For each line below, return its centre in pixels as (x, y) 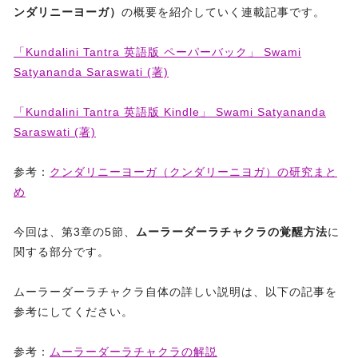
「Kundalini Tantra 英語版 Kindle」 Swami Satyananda (170, 112)
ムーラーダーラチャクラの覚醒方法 (232, 232)
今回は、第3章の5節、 (75, 232)
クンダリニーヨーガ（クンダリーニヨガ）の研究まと (193, 172)
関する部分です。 (62, 252)
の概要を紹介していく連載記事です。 (223, 12)
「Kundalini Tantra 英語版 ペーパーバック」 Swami (157, 52)
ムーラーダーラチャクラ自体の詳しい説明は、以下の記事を (175, 292)
